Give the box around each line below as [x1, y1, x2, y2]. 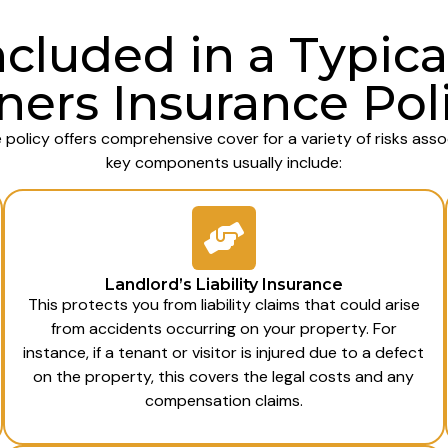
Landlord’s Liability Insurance [104, 275, 343, 295]
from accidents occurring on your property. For [50, 318, 397, 340]
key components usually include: [105, 151, 342, 173]
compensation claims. [144, 390, 303, 412]
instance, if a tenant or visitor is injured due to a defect [23, 342, 425, 364]
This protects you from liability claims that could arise [27, 294, 420, 316]
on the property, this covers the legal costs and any [33, 366, 415, 388]
